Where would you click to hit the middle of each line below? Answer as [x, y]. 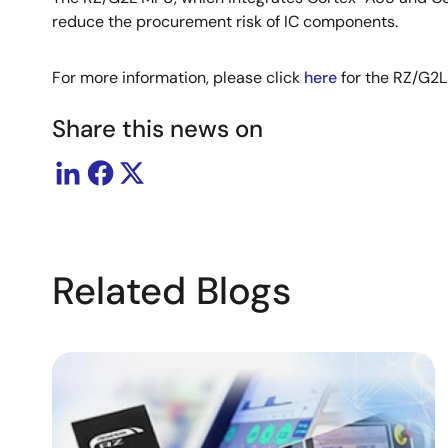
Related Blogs [171, 290]
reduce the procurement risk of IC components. [225, 21]
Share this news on [157, 128]
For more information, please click [178, 77]
